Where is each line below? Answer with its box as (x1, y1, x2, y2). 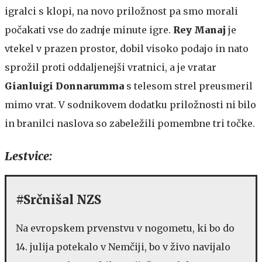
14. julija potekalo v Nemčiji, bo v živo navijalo (16, 240, 230, 253)
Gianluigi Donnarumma (5, 80, 124, 92)
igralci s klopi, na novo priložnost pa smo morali (5, 5, 238, 17)
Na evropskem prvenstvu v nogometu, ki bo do (16, 222, 235, 234)
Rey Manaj (173, 23, 226, 36)
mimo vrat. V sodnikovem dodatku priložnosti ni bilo (5, 98, 256, 111)
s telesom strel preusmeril (124, 80, 253, 92)
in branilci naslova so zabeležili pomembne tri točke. (5, 117, 255, 129)
